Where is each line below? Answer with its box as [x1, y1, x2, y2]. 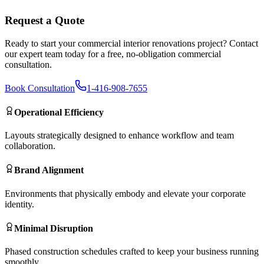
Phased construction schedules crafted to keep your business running [5, 246, 259, 257]
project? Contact [195, 38, 258, 48]
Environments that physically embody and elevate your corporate [5, 188, 246, 199]
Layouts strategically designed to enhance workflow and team [5, 130, 234, 141]
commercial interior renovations [78, 38, 195, 48]
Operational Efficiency [14, 107, 104, 117]
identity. [5, 199, 34, 209]
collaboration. [5, 141, 55, 151]
